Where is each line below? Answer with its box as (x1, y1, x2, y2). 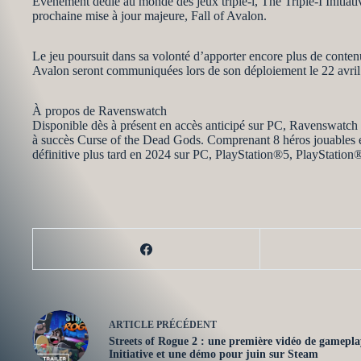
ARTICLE (109, 318, 154, 330)
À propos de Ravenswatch (32, 104, 167, 118)
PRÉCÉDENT (154, 318, 217, 330)
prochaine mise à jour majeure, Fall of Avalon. (32, 9, 267, 23)
